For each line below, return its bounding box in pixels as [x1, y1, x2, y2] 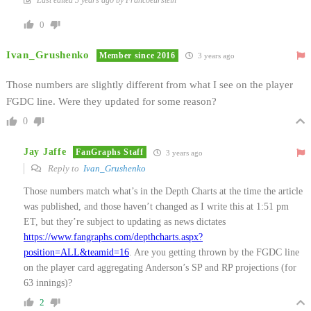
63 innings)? [24, 277, 72, 288]
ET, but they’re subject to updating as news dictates [24, 216, 226, 227]
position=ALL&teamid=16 [24, 246, 129, 258]
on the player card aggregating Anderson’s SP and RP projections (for [24, 262, 296, 273]
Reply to [46, 162, 83, 174]
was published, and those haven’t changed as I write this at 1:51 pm [24, 201, 289, 212]
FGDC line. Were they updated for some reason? [6, 95, 217, 107]
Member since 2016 [99, 50, 176, 60]
